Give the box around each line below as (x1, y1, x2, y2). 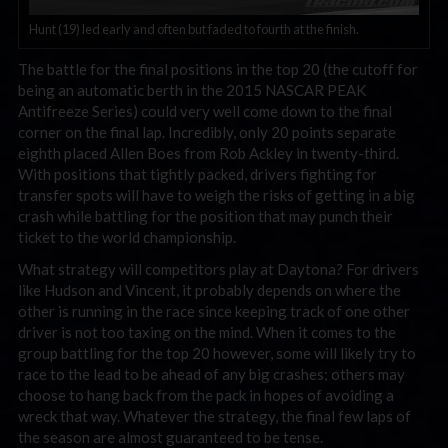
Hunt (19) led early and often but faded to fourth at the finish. (29, 21, 359, 38)
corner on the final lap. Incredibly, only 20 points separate (18, 123, 396, 142)
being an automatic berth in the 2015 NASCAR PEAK (18, 81, 366, 100)
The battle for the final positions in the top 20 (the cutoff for (18, 60, 418, 79)
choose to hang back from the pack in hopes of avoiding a (18, 385, 394, 404)
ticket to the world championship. (18, 228, 236, 247)
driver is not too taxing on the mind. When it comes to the (18, 322, 396, 341)
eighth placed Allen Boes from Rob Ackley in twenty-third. (18, 144, 399, 163)
